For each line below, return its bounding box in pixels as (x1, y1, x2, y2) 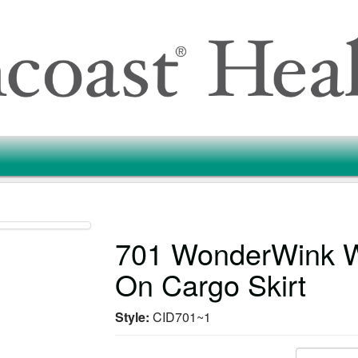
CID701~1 (153, 308, 212, 326)
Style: (115, 308, 153, 326)
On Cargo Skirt (115, 264, 307, 304)
